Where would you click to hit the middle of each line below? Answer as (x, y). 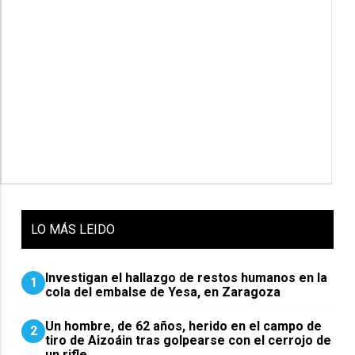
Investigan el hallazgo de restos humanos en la (187, 277)
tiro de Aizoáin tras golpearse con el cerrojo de (189, 340)
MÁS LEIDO (82, 229)
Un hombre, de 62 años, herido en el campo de (184, 326)
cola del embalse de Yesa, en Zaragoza (163, 292)
